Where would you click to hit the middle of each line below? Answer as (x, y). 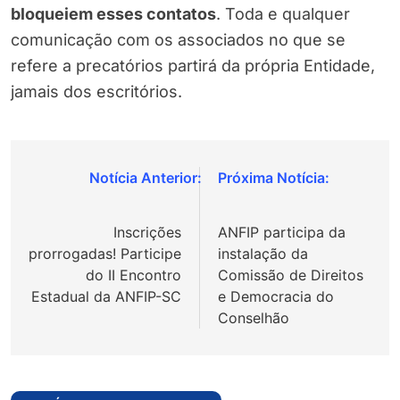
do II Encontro (133, 275)
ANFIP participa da (282, 233)
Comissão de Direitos (291, 275)
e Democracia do (276, 297)
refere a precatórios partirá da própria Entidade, (193, 66)
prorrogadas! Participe (105, 254)
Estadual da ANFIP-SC (106, 297)
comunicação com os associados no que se (178, 40)
